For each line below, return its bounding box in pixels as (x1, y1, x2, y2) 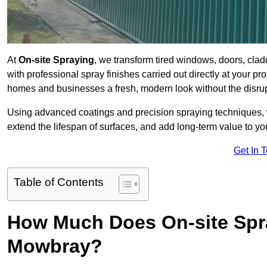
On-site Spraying (18, 55, 94, 66)
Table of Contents (14, 176, 104, 189)
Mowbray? (7, 235, 103, 257)
